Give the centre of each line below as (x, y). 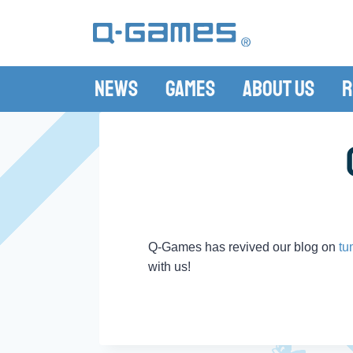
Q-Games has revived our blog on (243, 247)
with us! (169, 267)
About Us (278, 89)
